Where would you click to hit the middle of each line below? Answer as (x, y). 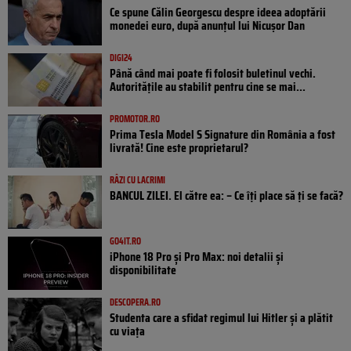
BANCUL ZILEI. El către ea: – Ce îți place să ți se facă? (226, 196)
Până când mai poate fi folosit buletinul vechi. (213, 74)
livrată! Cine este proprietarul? (179, 148)
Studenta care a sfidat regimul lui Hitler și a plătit (221, 318)
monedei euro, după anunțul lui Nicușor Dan (207, 26)
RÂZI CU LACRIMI (138, 180)
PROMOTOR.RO (135, 119)
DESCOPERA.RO (135, 302)
